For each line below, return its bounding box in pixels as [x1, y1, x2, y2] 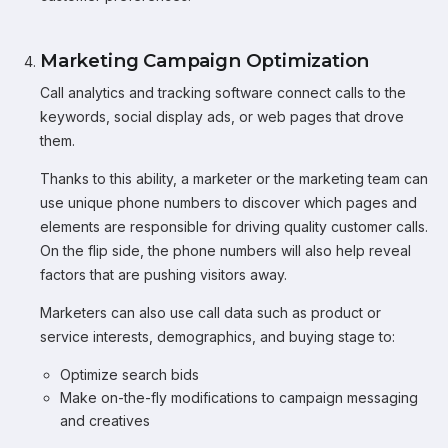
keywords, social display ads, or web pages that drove [40, 108, 404, 125]
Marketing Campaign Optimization [40, 49, 370, 72]
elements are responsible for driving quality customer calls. [40, 218, 428, 235]
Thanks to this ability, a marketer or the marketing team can [40, 170, 428, 187]
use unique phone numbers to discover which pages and [40, 194, 417, 211]
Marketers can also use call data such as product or [40, 304, 381, 321]
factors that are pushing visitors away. [40, 266, 287, 283]
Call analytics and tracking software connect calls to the [40, 84, 406, 101]
